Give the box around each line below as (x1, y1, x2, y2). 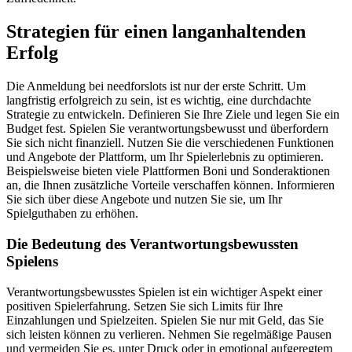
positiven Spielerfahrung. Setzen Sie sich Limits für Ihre (6, 299, 283, 313)
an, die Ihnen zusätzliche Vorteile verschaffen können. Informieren (6, 178, 335, 192)
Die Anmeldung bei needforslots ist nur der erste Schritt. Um (6, 79, 306, 93)
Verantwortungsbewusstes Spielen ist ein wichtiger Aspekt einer (6, 284, 322, 299)
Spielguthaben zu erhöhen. (6, 207, 138, 221)
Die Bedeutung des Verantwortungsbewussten (6, 235, 299, 252)
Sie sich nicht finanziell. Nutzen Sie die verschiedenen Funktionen (6, 136, 334, 150)
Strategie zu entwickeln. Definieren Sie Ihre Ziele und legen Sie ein (6, 108, 339, 122)
